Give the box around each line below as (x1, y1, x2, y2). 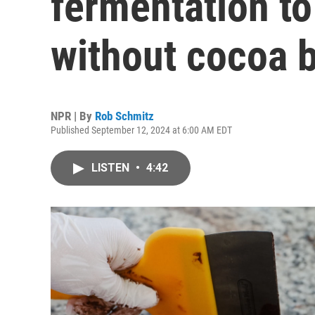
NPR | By (51, 109, 95, 123)
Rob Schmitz (95, 109, 154, 123)
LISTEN (91, 161, 132, 174)
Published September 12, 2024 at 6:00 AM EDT (51, 124, 232, 136)
